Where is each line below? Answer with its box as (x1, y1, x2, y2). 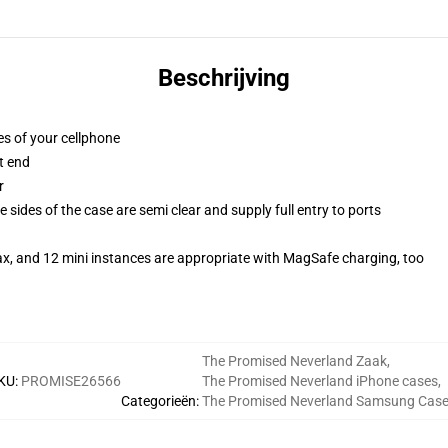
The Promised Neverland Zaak (202, 353, 387, 369)
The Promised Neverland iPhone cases (202, 373, 438, 389)
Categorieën (121, 393, 196, 409)
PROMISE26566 (21, 373, 121, 389)
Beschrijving (158, 64, 290, 92)
